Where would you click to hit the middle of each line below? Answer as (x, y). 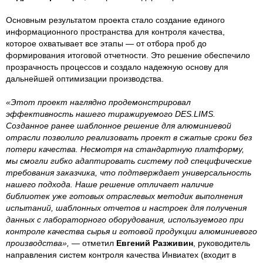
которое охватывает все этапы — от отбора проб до (106, 43)
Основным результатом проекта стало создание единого (115, 20)
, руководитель (222, 243)
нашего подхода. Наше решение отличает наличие (110, 184)
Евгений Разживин (154, 243)
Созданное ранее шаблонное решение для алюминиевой (119, 125)
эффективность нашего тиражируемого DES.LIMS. (111, 114)
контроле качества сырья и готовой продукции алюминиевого (131, 231)
